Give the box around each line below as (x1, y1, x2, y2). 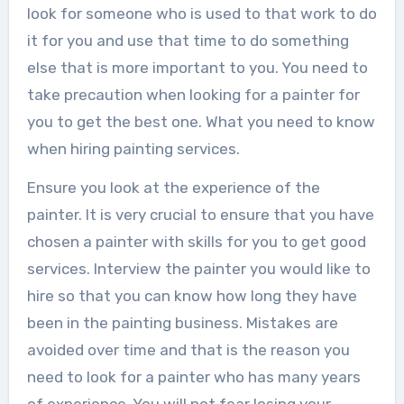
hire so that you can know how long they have (26, 287, 357, 306)
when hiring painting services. (26, 140, 240, 159)
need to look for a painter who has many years (26, 368, 361, 387)
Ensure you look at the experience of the (26, 179, 320, 197)
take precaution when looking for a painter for (26, 86, 360, 105)
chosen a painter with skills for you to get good (26, 233, 366, 252)
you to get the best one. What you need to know (26, 113, 375, 132)
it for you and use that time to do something (26, 32, 349, 50)
